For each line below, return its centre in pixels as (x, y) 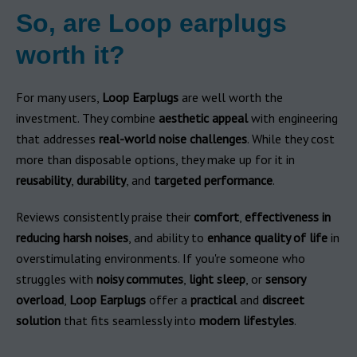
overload (40, 300)
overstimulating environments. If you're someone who (161, 258)
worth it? (71, 55)
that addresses (57, 139)
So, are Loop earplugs (151, 23)
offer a (168, 300)
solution (38, 320)
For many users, (59, 97)
